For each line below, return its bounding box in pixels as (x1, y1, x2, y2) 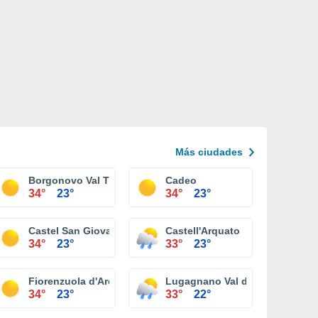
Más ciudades (175, 146, 243, 158)
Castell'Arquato (165, 225, 240, 236)
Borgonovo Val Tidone (28, 175, 137, 186)
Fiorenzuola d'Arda (28, 275, 120, 287)
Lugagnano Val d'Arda (165, 275, 273, 287)
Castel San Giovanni (28, 225, 127, 236)
